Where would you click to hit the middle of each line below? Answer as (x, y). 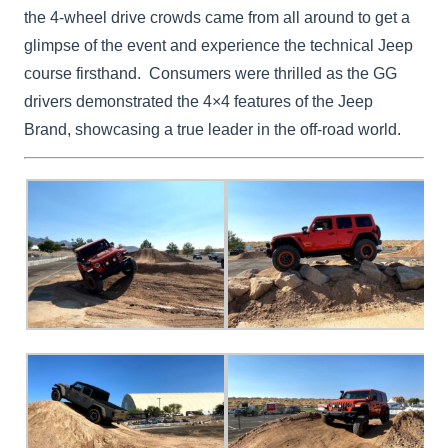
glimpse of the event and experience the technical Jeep (219, 46)
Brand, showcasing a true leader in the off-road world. (213, 130)
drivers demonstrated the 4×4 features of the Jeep (199, 102)
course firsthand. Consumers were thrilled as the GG (211, 74)
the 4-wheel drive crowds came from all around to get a (217, 18)
